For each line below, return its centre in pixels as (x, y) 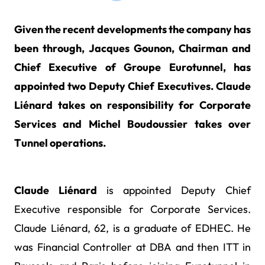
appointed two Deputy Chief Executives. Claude (132, 86)
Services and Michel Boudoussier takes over (132, 124)
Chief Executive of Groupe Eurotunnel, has (132, 67)
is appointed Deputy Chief (179, 190)
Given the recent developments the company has (132, 29)
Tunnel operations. (60, 143)
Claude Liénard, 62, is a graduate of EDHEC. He (132, 228)
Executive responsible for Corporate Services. (132, 209)
